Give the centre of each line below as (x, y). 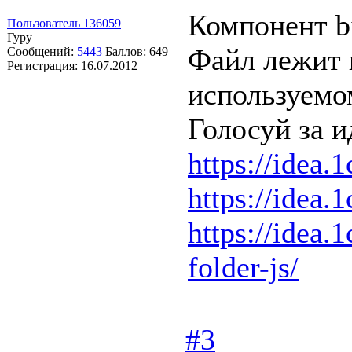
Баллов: (127, 51)
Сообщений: (42, 51)
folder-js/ (243, 267)
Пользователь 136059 (64, 23)
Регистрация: (44, 65)
